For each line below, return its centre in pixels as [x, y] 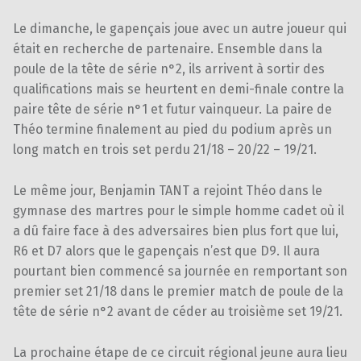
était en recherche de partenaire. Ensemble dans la [168, 48]
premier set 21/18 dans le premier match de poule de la [178, 291]
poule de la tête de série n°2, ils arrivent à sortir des [169, 68]
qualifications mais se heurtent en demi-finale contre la [178, 89]
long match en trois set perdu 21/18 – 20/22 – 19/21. [165, 149]
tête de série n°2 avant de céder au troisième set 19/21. [178, 311]
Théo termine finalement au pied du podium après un [172, 129]
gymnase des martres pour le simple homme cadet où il [178, 210]
